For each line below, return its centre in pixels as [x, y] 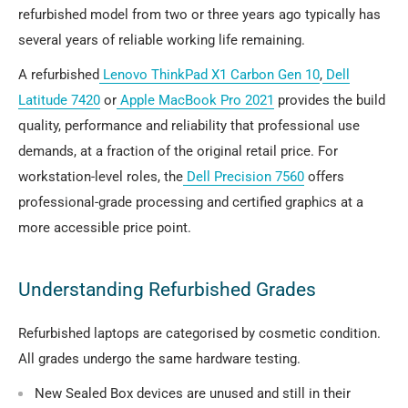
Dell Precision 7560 [245, 177]
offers [324, 177]
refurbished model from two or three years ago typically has [199, 14]
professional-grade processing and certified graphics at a [191, 203]
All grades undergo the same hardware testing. [159, 358]
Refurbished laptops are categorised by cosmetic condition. [199, 333]
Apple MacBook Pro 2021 [197, 101]
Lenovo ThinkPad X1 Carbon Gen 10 [211, 75]
